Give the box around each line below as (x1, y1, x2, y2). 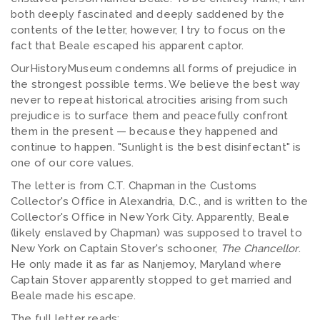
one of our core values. (11, 156, 134, 170)
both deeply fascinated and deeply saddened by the (11, 8, 284, 21)
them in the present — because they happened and (11, 125, 279, 139)
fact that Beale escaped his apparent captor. (11, 39, 247, 53)
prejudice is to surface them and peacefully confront (11, 109, 289, 123)
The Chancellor (220, 242, 299, 256)
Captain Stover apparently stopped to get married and (11, 274, 292, 287)
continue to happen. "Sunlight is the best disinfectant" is (11, 141, 301, 154)
